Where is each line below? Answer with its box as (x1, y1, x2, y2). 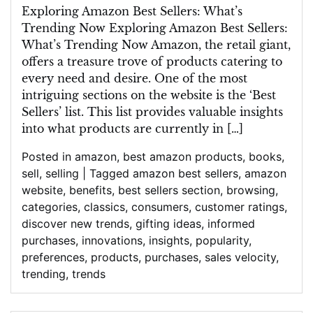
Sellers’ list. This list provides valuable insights (22, 105, 283, 119)
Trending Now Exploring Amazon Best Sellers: (22, 21, 288, 35)
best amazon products (123, 150, 242, 163)
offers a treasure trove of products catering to (22, 54, 282, 68)
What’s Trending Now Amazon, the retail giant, (22, 38, 291, 52)
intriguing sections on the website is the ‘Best (22, 88, 276, 102)
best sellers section (118, 183, 220, 197)
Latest (73, 20, 105, 34)
